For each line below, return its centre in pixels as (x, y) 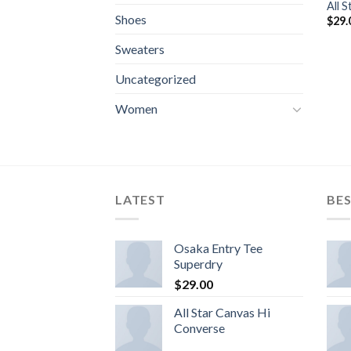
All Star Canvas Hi (222, 312)
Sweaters (140, 49)
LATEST (140, 200)
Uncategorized (156, 79)
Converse (199, 328)
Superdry (198, 264)
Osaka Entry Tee (218, 248)
